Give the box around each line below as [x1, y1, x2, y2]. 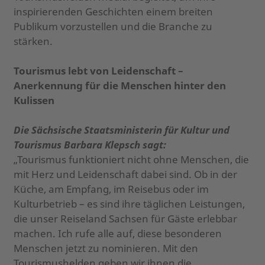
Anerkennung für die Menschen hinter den [13, 78, 226, 92]
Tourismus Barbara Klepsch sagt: [13, 137, 166, 151]
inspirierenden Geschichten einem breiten [13, 4, 213, 18]
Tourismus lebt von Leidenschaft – [13, 63, 183, 77]
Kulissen [13, 93, 54, 107]
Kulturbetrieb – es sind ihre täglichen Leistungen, [13, 196, 245, 211]
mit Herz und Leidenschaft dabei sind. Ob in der [13, 167, 237, 181]
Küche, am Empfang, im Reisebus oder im [13, 182, 209, 196]
